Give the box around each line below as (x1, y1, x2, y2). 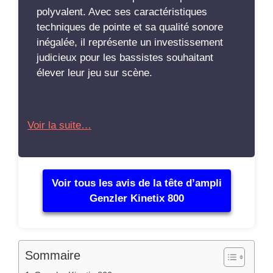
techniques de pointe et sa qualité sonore (37, 21, 223, 33)
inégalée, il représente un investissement (37, 37, 223, 48)
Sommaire (25, 248, 80, 262)
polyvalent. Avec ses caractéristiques (37, 6, 207, 18)
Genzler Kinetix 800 (89, 193, 184, 204)
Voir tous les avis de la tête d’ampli (51, 177, 222, 189)
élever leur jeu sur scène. (37, 67, 152, 79)
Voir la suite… (27, 119, 91, 131)
